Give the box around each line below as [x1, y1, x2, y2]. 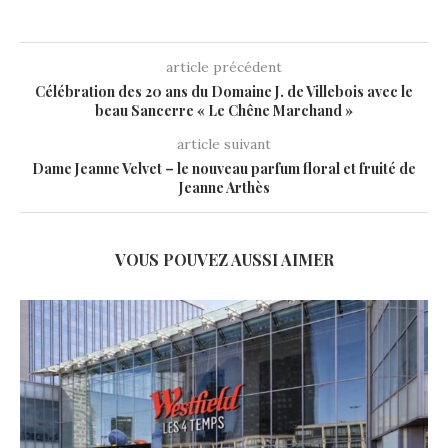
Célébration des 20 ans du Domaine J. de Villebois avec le [35, 81, 413, 101]
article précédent [166, 57, 282, 76]
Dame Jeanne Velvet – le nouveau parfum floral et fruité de [32, 158, 416, 178]
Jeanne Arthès [178, 177, 270, 197]
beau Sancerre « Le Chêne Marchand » [95, 100, 353, 120]
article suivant [177, 134, 271, 153]
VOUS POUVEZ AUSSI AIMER [114, 248, 334, 270]
